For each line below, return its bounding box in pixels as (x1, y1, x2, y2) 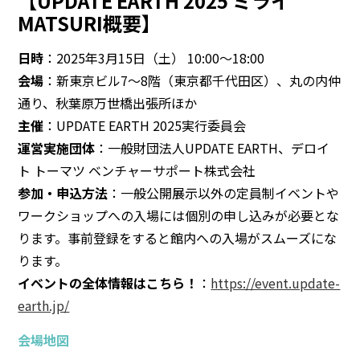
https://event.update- (211, 272, 341, 292)
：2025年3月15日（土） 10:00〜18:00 (43, 47, 265, 67)
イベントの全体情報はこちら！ (18, 272, 198, 292)
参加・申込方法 (18, 182, 108, 202)
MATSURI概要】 (18, 8, 162, 37)
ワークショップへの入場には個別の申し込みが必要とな (18, 205, 340, 225)
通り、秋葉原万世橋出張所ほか (18, 92, 198, 112)
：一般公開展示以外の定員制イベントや (108, 182, 340, 202)
